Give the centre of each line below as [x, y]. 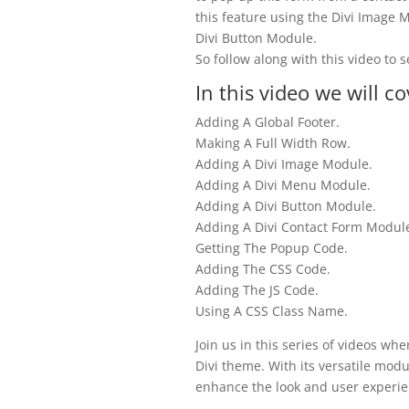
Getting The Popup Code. [271, 248]
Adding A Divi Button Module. [285, 206]
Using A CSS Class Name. [271, 311]
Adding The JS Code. [257, 290]
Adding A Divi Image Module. [283, 164]
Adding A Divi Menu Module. [283, 185]
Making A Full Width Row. [273, 143]
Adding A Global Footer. [267, 122]
